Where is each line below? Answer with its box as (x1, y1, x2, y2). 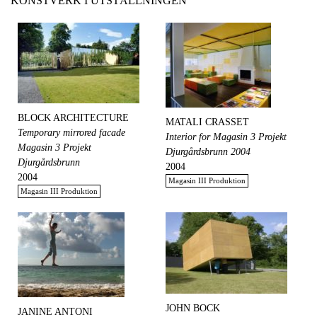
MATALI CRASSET (166, 117, 249, 128)
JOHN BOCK (166, 303, 220, 314)
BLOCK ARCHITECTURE (18, 113, 129, 124)
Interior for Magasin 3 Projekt (166, 132, 287, 143)
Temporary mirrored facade (18, 127, 125, 139)
